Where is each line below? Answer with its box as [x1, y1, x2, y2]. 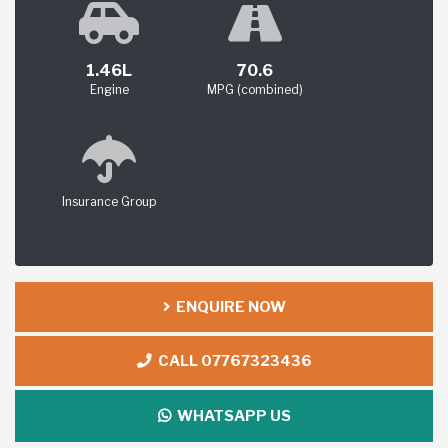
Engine [89, 82, 129, 98]
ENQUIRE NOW [169, 298, 286, 317]
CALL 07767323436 [151, 352, 312, 371]
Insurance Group [62, 194, 156, 210]
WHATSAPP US [170, 407, 291, 426]
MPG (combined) [207, 82, 303, 98]
